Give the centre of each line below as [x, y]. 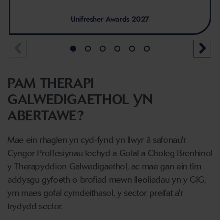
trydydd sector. [35, 206]
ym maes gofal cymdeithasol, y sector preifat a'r [95, 193]
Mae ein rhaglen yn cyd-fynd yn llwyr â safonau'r [97, 140]
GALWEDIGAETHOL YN [80, 99]
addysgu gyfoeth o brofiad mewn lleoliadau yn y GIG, [107, 179]
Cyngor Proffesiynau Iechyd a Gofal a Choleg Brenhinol [110, 153]
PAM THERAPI [51, 83]
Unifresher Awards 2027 [110, 19]
